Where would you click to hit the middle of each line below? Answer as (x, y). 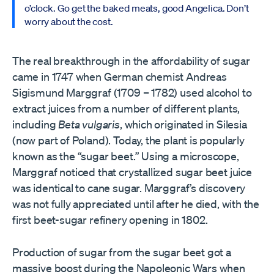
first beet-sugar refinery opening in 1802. (110, 219)
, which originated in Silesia (183, 124)
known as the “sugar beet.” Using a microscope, (126, 156)
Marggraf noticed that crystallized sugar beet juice (132, 172)
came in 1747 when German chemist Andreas (120, 76)
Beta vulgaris (89, 124)
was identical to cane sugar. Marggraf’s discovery (129, 187)
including (35, 124)
